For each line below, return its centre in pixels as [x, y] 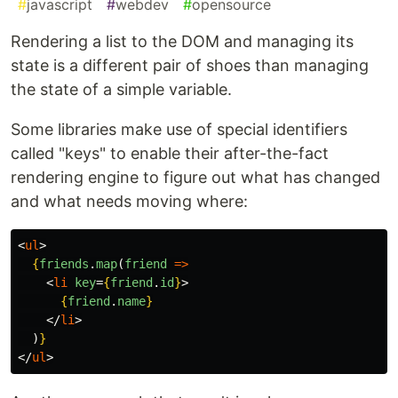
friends [64, 264]
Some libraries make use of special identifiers [179, 130]
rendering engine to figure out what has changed [195, 178]
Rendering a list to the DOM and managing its [182, 42]
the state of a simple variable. [121, 90]
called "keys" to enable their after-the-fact [170, 154]
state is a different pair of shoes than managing [190, 66]
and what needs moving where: [129, 202]
